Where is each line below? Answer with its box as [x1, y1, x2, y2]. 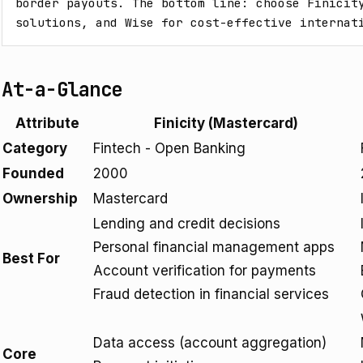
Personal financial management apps [93, 239, 335, 255]
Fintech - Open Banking [93, 140, 246, 156]
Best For [2, 250, 60, 267]
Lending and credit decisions [93, 216, 280, 232]
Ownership [2, 190, 78, 207]
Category [2, 140, 67, 156]
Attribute [15, 115, 79, 131]
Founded [2, 165, 64, 181]
